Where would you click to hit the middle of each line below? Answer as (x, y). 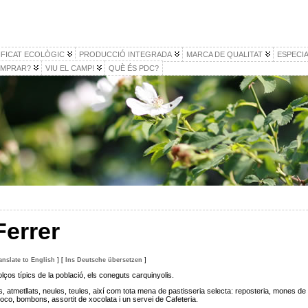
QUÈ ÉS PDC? (133, 68)
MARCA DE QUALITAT (224, 54)
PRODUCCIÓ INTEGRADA (125, 54)
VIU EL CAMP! (69, 68)
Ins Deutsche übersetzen (103, 260)
